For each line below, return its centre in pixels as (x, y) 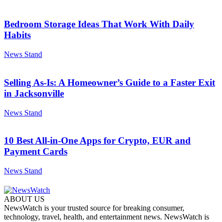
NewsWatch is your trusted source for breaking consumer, (94, 208)
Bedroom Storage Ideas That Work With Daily (99, 24)
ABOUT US (24, 199)
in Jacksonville (34, 93)
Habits (17, 35)
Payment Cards (36, 152)
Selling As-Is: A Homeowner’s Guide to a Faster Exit (110, 82)
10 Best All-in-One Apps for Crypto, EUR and (97, 141)
